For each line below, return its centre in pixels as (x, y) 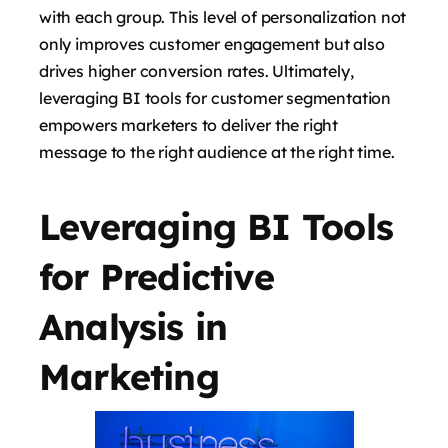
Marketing (129, 376)
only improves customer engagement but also (212, 43)
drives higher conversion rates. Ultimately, (196, 70)
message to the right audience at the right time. (217, 151)
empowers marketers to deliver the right (189, 124)
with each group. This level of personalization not (223, 16)
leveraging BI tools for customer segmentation (215, 97)
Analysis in (133, 326)
